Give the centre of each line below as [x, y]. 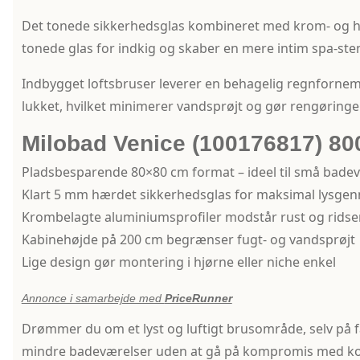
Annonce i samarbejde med [93, 299]
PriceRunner [198, 299]
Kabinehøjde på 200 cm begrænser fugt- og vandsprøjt [188, 240]
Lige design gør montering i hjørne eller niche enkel [178, 262]
